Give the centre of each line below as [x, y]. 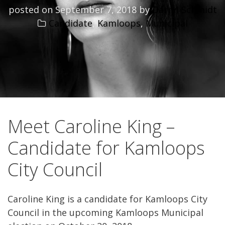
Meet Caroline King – [91, 126]
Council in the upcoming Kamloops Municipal [105, 213]
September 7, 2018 [96, 9]
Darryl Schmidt [184, 9]
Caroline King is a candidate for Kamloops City [107, 199]
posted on [32, 9]
